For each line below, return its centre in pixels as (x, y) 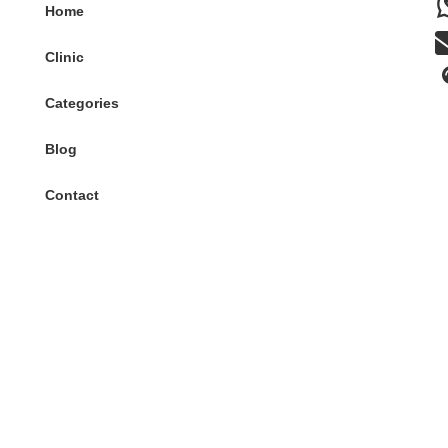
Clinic (64, 56)
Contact (72, 194)
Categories (82, 102)
